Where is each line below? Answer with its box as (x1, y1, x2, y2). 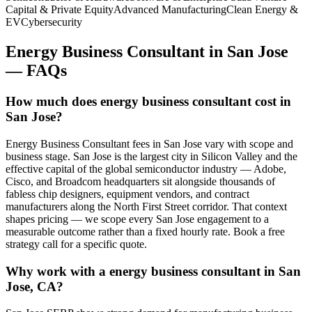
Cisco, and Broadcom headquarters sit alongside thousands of (6, 175, 275, 187)
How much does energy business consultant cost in (6, 94, 291, 109)
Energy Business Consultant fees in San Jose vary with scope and (6, 138, 293, 150)
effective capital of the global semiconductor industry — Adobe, (6, 163, 286, 175)
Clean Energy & (226, 3, 298, 16)
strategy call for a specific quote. (6, 238, 147, 250)
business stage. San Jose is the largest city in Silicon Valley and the (6, 150, 297, 162)
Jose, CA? (6, 279, 63, 294)
